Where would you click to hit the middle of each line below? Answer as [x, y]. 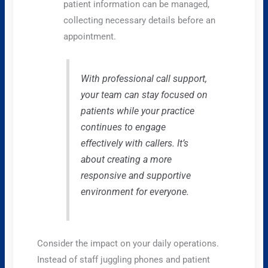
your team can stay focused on [144, 95]
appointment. [90, 36]
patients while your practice [137, 111]
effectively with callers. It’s [134, 144]
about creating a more [126, 160]
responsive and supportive [135, 176]
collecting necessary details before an [140, 20]
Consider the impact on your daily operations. [128, 243]
